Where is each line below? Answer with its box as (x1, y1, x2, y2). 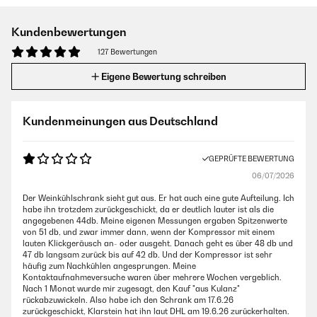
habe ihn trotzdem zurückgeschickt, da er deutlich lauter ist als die (23, 204, 274, 215)
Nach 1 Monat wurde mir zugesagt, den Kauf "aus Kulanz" (23, 284, 240, 294)
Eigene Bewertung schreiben (100, 71, 226, 83)
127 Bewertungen (98, 47, 157, 57)
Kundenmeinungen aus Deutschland (23, 114, 218, 129)
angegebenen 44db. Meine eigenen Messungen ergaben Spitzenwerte (23, 216, 287, 226)
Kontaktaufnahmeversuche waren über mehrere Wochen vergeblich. (23, 272, 282, 283)
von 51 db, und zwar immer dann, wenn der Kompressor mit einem (23, 227, 275, 238)
